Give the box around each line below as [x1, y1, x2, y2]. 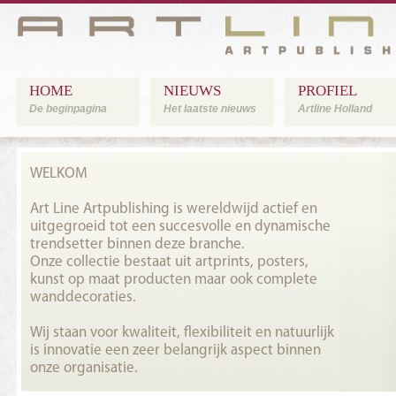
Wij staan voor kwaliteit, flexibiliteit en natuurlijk [30, 325, 334, 340]
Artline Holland [298, 103, 372, 115]
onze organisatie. [30, 361, 138, 376]
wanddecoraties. [30, 290, 136, 305]
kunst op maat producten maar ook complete [30, 272, 317, 287]
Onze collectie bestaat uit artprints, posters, [30, 255, 308, 270]
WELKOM [30, 166, 88, 181]
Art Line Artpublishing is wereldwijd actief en [30, 202, 317, 217]
